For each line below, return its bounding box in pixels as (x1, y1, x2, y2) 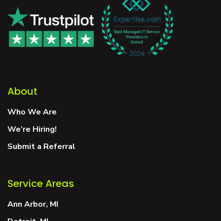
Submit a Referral (7, 141, 75, 152)
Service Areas (7, 177, 74, 191)
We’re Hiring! (7, 124, 57, 135)
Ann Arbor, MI (7, 199, 58, 210)
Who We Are (7, 107, 57, 118)
